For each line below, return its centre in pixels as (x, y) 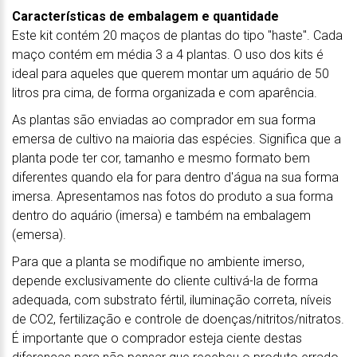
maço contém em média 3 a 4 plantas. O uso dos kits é (168, 54)
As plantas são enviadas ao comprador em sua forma (164, 120)
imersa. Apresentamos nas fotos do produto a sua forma (173, 196)
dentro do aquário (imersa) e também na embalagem (161, 215)
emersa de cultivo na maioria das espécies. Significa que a (177, 139)
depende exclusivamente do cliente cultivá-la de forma (165, 280)
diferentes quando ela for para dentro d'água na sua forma (175, 177)
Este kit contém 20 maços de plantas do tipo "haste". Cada (177, 35)
